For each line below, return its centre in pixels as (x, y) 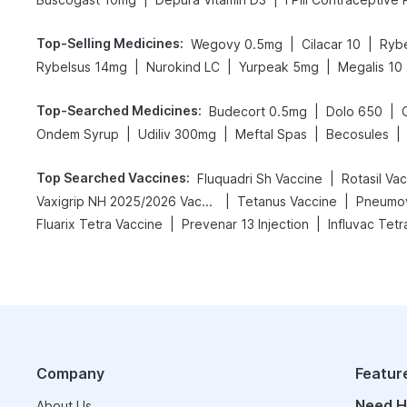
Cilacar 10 (331, 44)
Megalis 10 (370, 67)
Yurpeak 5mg (279, 67)
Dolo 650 (354, 111)
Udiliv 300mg (177, 134)
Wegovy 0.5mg (237, 44)
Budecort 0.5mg (258, 111)
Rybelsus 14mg (82, 67)
